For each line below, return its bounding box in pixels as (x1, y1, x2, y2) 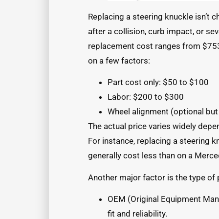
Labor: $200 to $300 (108, 92, 184, 102)
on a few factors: (88, 55, 150, 66)
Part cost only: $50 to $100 (108, 77, 209, 88)
